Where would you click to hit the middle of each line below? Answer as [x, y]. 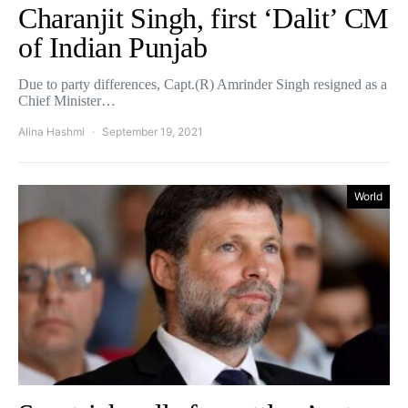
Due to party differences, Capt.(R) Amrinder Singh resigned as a [203, 84]
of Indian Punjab [113, 47]
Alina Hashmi [51, 132]
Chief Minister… [67, 101]
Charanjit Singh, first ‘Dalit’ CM [203, 18]
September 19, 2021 [153, 132]
